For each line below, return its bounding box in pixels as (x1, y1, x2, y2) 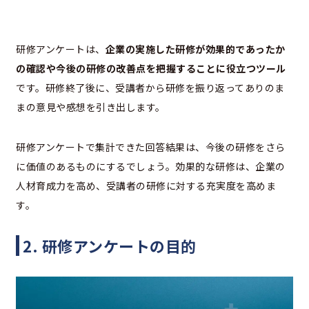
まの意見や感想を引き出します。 (16, 99, 166, 114)
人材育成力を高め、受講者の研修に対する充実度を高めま (16, 178, 276, 192)
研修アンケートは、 (16, 41, 106, 56)
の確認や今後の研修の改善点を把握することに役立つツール (16, 61, 286, 75)
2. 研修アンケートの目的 (23, 234, 197, 257)
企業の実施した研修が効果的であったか (105, 41, 286, 56)
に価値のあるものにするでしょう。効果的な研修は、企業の (16, 159, 286, 173)
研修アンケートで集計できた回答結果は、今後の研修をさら (16, 139, 286, 154)
